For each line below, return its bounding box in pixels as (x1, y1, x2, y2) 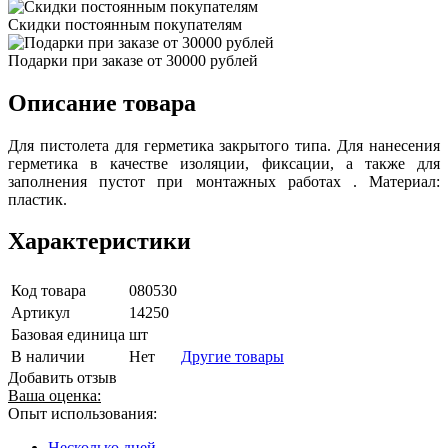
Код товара (11, 282, 86, 300)
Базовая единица (11, 326, 125, 344)
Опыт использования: (8, 405, 157, 423)
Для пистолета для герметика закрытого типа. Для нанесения (8, 136, 440, 154)
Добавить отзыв (8, 369, 117, 387)
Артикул (11, 304, 70, 322)
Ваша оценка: (8, 387, 101, 405)
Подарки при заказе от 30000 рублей (8, 51, 258, 69)
